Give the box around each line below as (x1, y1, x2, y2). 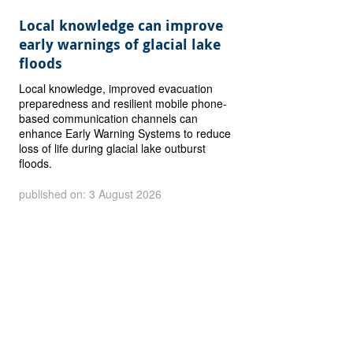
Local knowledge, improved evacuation (19, 80, 214, 96)
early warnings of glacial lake (19, 34, 221, 54)
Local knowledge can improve (19, 15, 224, 35)
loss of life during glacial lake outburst (19, 139, 206, 156)
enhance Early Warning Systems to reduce (19, 124, 232, 141)
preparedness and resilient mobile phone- (19, 95, 228, 111)
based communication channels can (19, 110, 199, 126)
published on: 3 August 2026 (19, 185, 162, 202)
